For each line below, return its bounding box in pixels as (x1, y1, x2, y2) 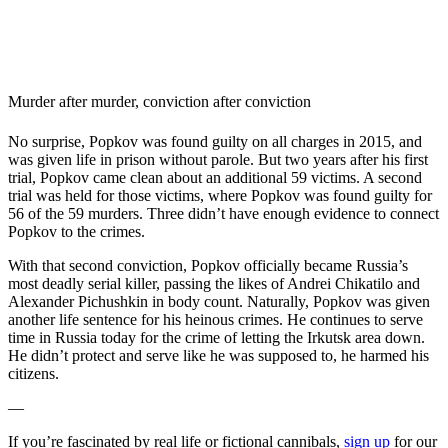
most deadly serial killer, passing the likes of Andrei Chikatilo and (8, 274, 420, 292)
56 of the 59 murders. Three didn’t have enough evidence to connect (8, 204, 439, 222)
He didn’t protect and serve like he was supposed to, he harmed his (8, 346, 429, 364)
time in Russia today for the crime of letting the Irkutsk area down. (8, 328, 425, 346)
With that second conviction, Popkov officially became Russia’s (8, 256, 408, 274)
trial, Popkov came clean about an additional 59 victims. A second (8, 168, 422, 186)
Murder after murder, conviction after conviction (8, 93, 311, 111)
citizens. (8, 364, 63, 382)
